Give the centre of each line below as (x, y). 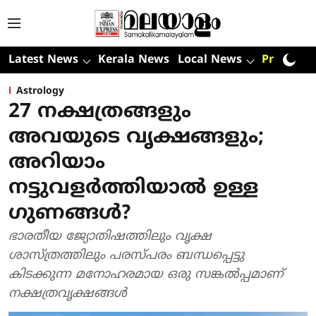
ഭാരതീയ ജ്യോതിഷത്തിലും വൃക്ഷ (110, 237)
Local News (210, 60)
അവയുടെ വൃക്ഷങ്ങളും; (136, 138)
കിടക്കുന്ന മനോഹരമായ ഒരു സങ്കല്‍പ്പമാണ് (146, 275)
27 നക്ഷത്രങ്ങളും (100, 113)
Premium (288, 60)
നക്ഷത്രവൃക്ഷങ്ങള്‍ (68, 294)
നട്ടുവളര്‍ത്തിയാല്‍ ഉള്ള (133, 189)
